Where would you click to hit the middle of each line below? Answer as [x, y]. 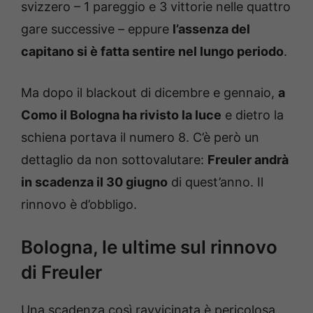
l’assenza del [211, 29]
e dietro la [253, 115]
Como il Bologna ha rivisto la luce [121, 115]
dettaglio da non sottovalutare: [114, 159]
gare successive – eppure [97, 29]
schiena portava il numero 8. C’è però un [140, 137]
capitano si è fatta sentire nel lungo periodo [152, 51]
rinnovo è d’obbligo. [79, 204]
